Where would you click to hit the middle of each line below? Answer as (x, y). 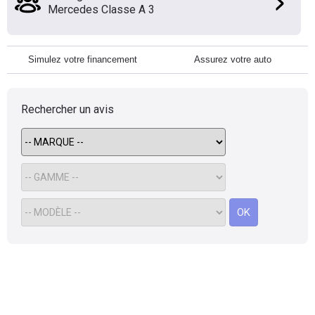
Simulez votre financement (82, 59)
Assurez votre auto (233, 59)
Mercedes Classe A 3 (101, 9)
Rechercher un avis (67, 109)
